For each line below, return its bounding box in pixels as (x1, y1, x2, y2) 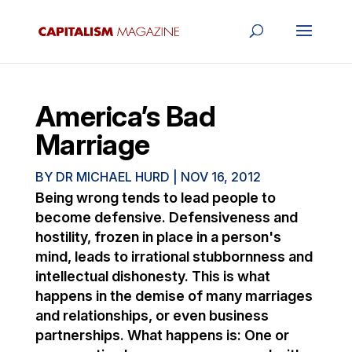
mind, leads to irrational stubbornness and (35, 248, 313, 265)
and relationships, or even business (35, 307, 269, 324)
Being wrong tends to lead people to (35, 189, 276, 206)
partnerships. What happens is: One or (35, 327, 289, 343)
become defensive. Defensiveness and (35, 209, 298, 225)
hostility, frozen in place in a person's (35, 229, 281, 245)
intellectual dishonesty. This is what (35, 268, 270, 284)
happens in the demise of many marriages (35, 288, 313, 304)
